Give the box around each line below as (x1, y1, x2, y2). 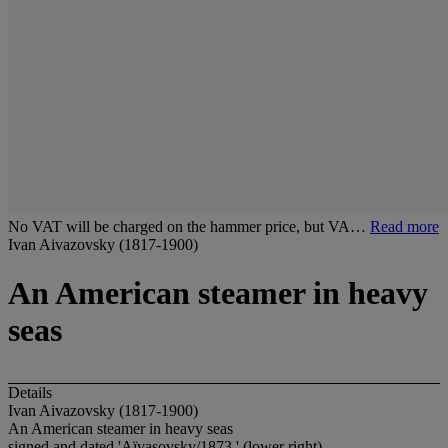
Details (8, 383, 52, 401)
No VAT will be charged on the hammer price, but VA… (8, 218, 370, 235)
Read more (370, 218, 439, 235)
